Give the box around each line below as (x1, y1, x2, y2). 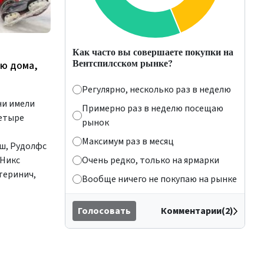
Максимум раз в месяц (82, 135, 174, 148)
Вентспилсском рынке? (72, 56, 173, 70)
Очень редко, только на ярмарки (82, 154, 219, 167)
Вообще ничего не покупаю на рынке (82, 173, 237, 186)
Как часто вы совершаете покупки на (72, 45, 233, 58)
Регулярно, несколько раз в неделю (82, 83, 231, 96)
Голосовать (78, 204, 131, 217)
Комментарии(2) (161, 204, 233, 217)
